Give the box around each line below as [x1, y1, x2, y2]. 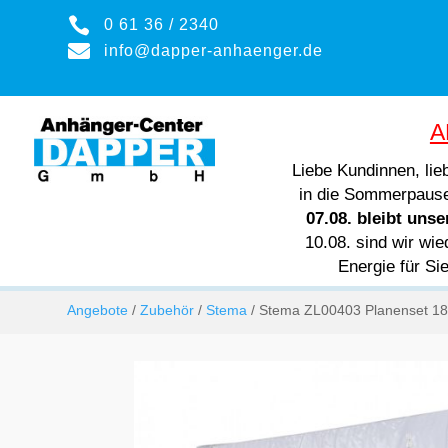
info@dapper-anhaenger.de [103, 42, 323, 59]
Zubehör [140, 302, 195, 318]
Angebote [67, 302, 129, 318]
